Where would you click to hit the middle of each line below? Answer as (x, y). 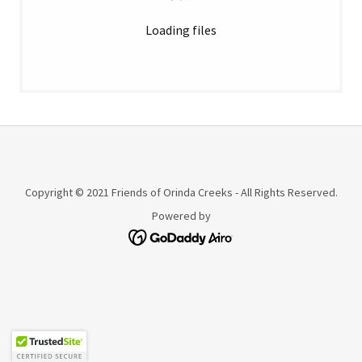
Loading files (181, 30)
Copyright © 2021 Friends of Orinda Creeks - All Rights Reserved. (181, 192)
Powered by (181, 216)
